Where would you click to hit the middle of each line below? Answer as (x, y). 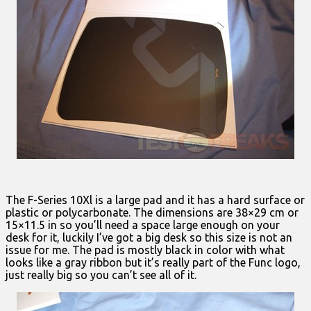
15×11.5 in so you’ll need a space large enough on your (143, 225)
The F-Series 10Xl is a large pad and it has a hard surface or (155, 200)
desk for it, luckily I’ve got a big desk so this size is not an (149, 237)
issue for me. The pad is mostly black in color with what (145, 250)
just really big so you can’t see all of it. (101, 275)
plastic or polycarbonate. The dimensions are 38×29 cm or (152, 212)
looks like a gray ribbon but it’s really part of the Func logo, (153, 262)
